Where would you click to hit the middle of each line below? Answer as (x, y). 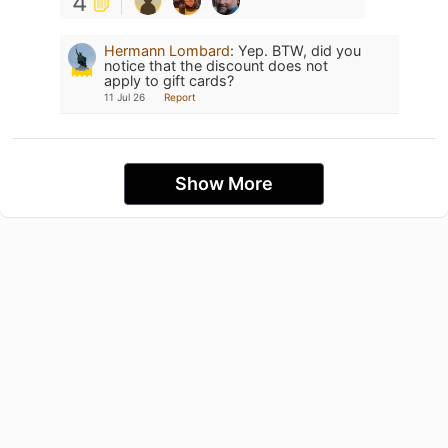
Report (180, 97)
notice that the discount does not (216, 66)
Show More (224, 184)
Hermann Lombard (167, 51)
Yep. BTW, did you (299, 51)
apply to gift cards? (169, 81)
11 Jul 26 (124, 97)
